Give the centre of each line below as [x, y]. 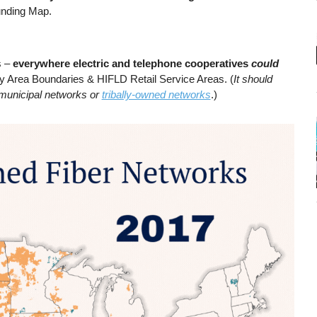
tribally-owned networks [156, 94]
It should [253, 79]
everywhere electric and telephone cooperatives [132, 63]
